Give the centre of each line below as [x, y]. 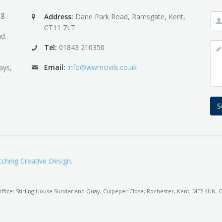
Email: [55, 67]
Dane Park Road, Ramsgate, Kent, [130, 17]
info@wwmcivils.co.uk [102, 67]
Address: [59, 17]
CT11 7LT [60, 28]
